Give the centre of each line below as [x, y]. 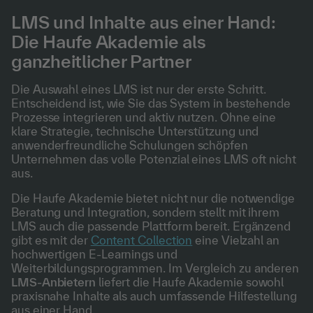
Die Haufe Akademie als [109, 41]
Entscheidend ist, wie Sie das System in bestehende [151, 103]
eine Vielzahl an [236, 240]
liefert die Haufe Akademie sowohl [190, 282]
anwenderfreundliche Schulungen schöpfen [130, 145]
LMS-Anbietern [53, 282]
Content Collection [141, 240]
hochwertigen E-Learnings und [94, 254]
